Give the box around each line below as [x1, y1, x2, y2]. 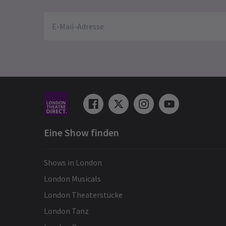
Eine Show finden [44, 126, 119, 139]
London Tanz [44, 206, 89, 216]
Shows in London [44, 157, 102, 168]
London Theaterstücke [44, 190, 123, 200]
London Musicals [44, 174, 101, 184]
